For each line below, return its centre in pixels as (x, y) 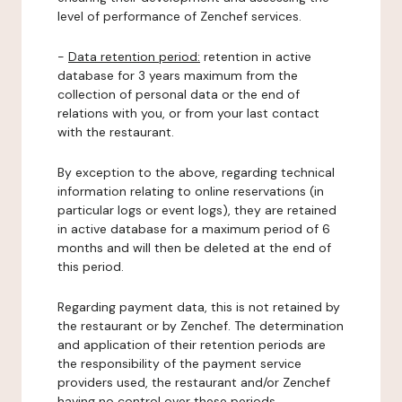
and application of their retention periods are (192, 345)
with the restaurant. (116, 132)
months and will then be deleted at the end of (194, 248)
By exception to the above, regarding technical (196, 172)
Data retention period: (134, 57)
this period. (91, 267)
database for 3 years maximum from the (178, 75)
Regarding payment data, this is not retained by (199, 307)
